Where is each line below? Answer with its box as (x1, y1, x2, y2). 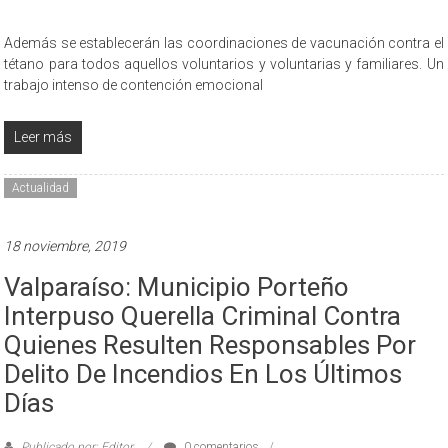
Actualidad (12, 180, 70, 195)
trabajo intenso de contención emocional (4, 76, 264, 93)
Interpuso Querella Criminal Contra (4, 300, 402, 331)
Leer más (14, 128, 73, 145)
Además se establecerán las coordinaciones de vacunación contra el (4, 34, 444, 51)
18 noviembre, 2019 (4, 237, 127, 254)
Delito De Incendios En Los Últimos (4, 358, 403, 389)
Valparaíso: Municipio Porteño (4, 271, 350, 302)
